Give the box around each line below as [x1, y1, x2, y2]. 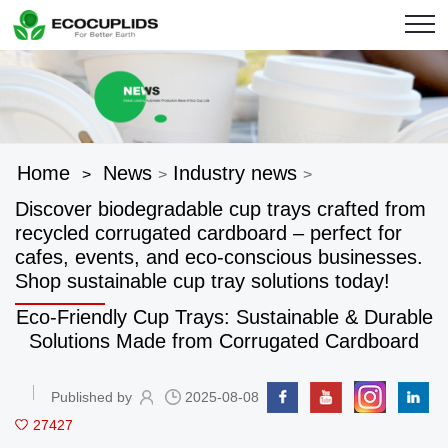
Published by [51, 389, 132, 406]
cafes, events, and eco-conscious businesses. [15, 246, 423, 269]
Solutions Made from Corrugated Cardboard [29, 330, 419, 353]
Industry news [173, 162, 297, 185]
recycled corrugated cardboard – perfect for [15, 222, 402, 245]
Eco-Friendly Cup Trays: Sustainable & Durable [15, 306, 433, 329]
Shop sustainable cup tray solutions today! [15, 270, 390, 293]
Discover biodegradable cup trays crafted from [15, 198, 426, 221]
